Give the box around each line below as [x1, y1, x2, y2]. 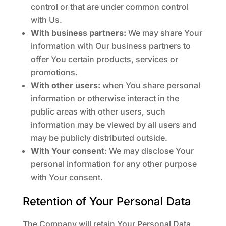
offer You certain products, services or [30, 54, 178, 64]
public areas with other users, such [30, 106, 165, 117]
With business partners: [30, 28, 126, 38]
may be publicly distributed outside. [30, 133, 167, 143]
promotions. [30, 67, 78, 77]
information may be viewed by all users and [30, 120, 197, 130]
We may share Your [126, 28, 202, 38]
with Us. [30, 15, 62, 25]
